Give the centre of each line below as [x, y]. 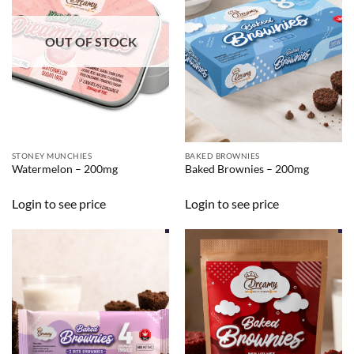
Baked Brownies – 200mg [247, 169]
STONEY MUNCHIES [52, 155]
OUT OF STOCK [90, 42]
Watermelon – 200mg [64, 169]
